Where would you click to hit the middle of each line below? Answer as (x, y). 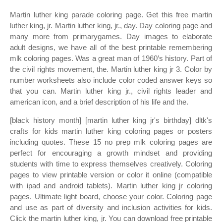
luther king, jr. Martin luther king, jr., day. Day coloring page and (111, 26)
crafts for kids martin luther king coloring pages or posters (111, 131)
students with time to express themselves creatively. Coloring (111, 164)
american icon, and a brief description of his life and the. (99, 102)
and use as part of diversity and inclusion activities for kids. (111, 207)
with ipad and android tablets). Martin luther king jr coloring (111, 186)
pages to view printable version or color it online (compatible (111, 175)
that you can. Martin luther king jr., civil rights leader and (111, 91)
